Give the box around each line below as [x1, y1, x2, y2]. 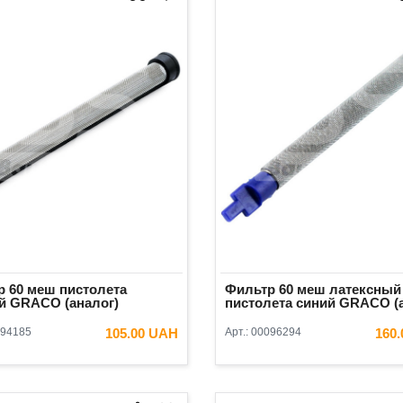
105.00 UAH [105, 326, 178, 342]
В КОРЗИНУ [89, 358, 151, 372]
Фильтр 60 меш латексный [225, 282, 401, 298]
